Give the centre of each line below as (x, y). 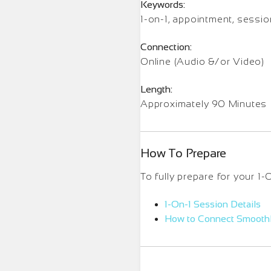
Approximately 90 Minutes (204, 103)
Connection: (166, 47)
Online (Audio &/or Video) (202, 61)
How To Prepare (184, 153)
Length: (156, 89)
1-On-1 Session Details (213, 204)
